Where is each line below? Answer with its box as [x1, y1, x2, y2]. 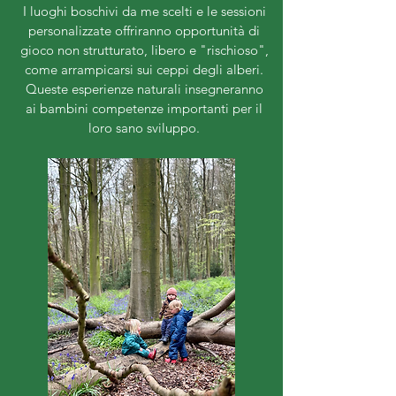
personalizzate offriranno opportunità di [28, 22, 260, 40]
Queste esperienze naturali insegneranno [25, 80, 263, 98]
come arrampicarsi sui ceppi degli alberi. [25, 61, 263, 79]
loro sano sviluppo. [88, 119, 200, 137]
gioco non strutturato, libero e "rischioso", [19, 42, 269, 59]
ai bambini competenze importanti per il [26, 100, 263, 118]
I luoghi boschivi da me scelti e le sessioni [22, 3, 266, 20]
